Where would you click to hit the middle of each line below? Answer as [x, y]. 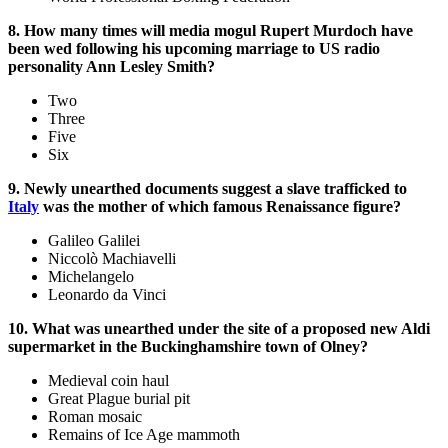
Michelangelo [91, 277]
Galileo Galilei [94, 241]
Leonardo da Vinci [107, 295]
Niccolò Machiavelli [112, 259]
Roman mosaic [95, 417]
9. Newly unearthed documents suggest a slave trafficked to [207, 189]
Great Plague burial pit [119, 399]
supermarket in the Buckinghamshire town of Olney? [188, 347]
